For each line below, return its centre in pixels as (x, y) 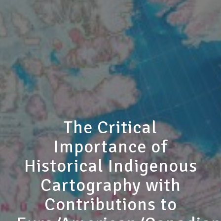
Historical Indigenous (110, 166)
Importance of (110, 147)
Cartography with (110, 185)
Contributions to (110, 204)
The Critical (110, 128)
